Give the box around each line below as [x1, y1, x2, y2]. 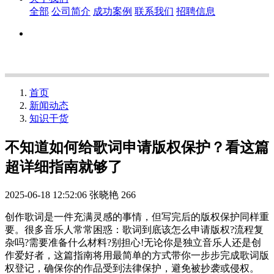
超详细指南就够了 [5, 158, 122, 175]
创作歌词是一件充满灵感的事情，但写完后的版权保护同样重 [5, 211, 269, 222]
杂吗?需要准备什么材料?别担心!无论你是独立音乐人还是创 [5, 237, 261, 248]
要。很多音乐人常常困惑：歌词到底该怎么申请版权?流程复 [5, 224, 264, 235]
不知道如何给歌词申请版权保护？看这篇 [5, 139, 269, 155]
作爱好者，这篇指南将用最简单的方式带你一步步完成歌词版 [5, 250, 269, 261]
